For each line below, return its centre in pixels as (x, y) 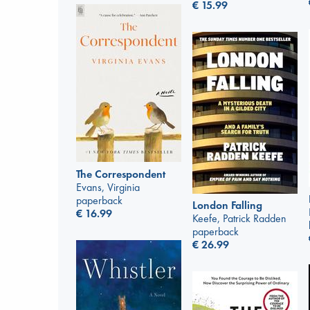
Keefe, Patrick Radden (239, 219)
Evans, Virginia (108, 188)
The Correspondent (121, 174)
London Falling (227, 206)
